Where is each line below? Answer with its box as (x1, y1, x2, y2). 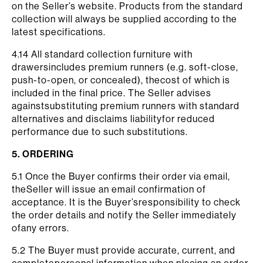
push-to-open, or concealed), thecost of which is (12, 74, 230, 86)
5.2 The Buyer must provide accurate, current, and (12, 244, 235, 256)
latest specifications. (12, 26, 106, 38)
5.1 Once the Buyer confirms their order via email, (12, 170, 230, 182)
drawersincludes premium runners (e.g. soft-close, (12, 61, 238, 73)
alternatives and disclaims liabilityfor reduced (12, 113, 215, 124)
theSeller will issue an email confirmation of (12, 183, 206, 195)
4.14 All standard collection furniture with (12, 48, 193, 60)
